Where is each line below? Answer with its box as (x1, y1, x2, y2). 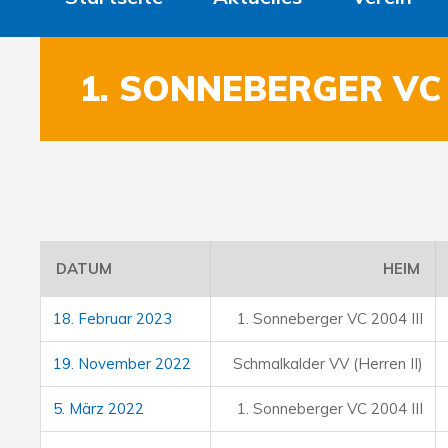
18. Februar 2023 (53, 309, 172, 328)
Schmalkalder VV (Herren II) (233, 354, 423, 373)
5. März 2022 (53, 399, 144, 418)
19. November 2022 (53, 354, 191, 373)
